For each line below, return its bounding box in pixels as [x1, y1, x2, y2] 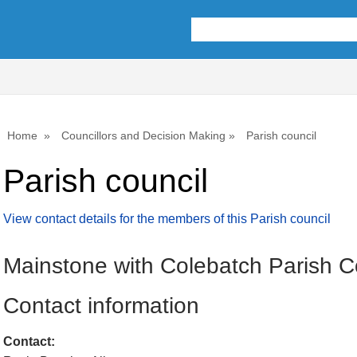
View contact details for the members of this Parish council [3, 212, 331, 226]
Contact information [3, 292, 199, 318]
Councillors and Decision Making [61, 129, 226, 142]
